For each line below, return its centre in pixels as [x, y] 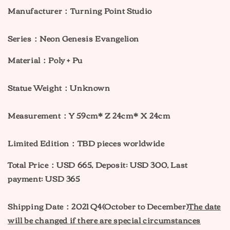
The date [205, 206]
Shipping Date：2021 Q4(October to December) [98, 206]
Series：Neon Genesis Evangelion [73, 38]
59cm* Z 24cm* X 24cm [122, 115]
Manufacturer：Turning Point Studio [80, 11]
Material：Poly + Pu [45, 60]
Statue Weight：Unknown [59, 88]
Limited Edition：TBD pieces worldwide [86, 143]
